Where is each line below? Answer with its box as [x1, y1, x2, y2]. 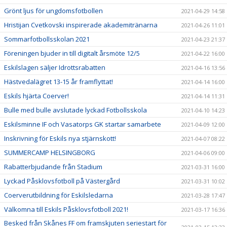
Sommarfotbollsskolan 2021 [4, 34, 90, 44]
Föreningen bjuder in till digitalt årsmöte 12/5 [4, 49, 140, 58]
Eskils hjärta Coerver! [4, 91, 69, 100]
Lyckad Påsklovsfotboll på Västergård [4, 176, 120, 185]
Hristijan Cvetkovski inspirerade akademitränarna [4, 20, 158, 29]
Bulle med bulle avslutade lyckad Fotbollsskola [4, 105, 147, 115]
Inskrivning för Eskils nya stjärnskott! [4, 134, 116, 143]
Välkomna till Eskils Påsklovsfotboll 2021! [4, 205, 128, 214]
